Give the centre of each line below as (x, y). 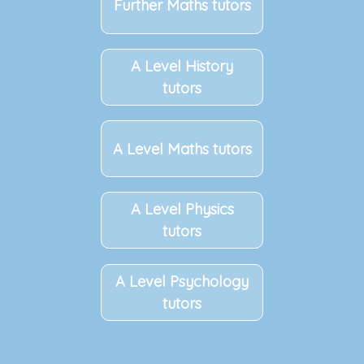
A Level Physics (182, 210)
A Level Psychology (182, 281)
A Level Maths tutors (182, 149)
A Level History (182, 67)
